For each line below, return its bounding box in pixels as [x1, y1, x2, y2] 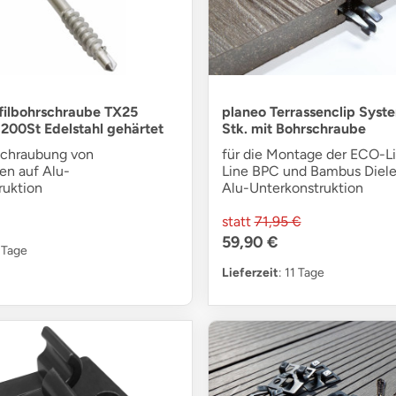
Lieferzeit [221, 265, 278, 281]
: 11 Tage [278, 265, 324, 281]
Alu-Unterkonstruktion [221, 179, 363, 197]
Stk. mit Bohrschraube [221, 120, 366, 138]
